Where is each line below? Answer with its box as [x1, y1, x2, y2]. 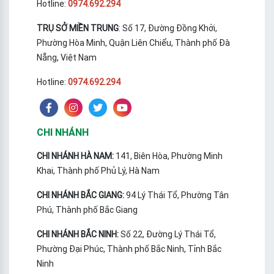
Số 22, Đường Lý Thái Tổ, [120, 229, 216, 240]
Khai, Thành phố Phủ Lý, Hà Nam [37, 165, 160, 177]
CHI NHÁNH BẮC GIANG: [37, 190, 126, 201]
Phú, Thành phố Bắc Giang [37, 204, 138, 216]
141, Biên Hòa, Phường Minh [114, 150, 223, 162]
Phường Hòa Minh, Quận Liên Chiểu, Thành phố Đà [37, 37, 230, 49]
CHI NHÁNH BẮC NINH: [37, 229, 120, 240]
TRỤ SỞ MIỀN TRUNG [37, 23, 119, 34]
